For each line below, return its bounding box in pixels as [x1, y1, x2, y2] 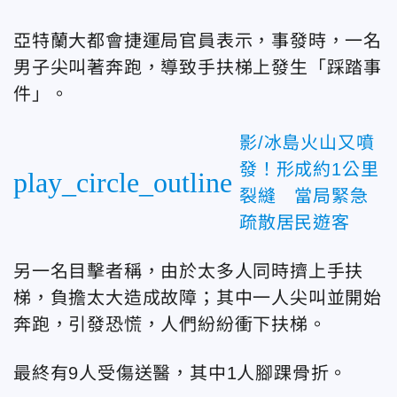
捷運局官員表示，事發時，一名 [123, 30, 383, 51]
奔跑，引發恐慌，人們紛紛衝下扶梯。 [13, 314, 327, 334]
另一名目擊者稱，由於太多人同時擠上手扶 [13, 261, 364, 281]
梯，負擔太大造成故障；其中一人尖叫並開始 [13, 287, 382, 307]
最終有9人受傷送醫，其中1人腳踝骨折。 [13, 362, 348, 383]
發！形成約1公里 [239, 159, 379, 179]
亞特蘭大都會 [13, 30, 124, 51]
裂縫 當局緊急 [239, 185, 369, 206]
